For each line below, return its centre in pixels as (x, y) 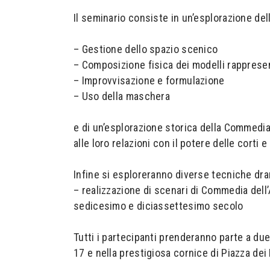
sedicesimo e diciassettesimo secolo (159, 206)
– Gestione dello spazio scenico (146, 49)
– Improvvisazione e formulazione (149, 80)
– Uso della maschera (123, 96)
